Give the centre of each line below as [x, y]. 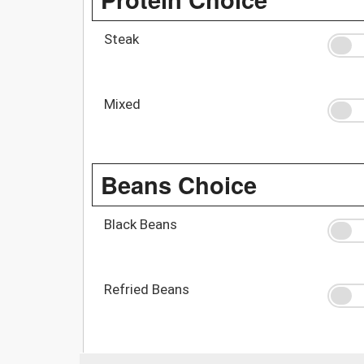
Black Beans [141, 224]
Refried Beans [147, 289]
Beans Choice [179, 184]
